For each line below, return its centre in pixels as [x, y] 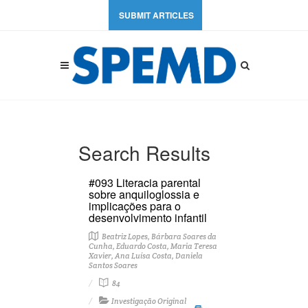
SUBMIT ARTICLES [156, 15]
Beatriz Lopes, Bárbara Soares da [158, 236]
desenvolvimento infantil [148, 218]
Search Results [144, 153]
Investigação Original [149, 301]
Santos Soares [113, 265]
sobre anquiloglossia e [144, 194]
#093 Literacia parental [145, 183]
